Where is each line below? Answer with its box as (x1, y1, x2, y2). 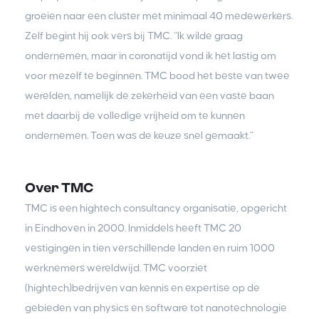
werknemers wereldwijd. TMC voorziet (25, 262, 207, 273)
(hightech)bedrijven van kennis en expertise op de (25, 282, 260, 293)
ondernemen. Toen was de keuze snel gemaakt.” (25, 130, 253, 141)
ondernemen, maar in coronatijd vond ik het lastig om (25, 50, 276, 61)
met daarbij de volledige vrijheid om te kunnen (25, 110, 245, 121)
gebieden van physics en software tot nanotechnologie (25, 302, 287, 313)
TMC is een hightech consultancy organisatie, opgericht (25, 202, 287, 214)
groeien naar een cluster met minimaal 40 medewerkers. (25, 10, 293, 21)
